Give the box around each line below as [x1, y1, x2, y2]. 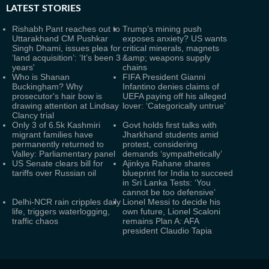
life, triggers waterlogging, [12, 206, 110, 216]
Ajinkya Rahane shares [122, 158, 210, 168]
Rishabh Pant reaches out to [12, 23, 120, 34]
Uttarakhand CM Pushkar [12, 33, 108, 43]
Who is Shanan [12, 71, 70, 82]
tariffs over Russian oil [12, 168, 96, 178]
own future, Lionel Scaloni [122, 206, 220, 216]
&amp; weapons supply [122, 52, 211, 62]
